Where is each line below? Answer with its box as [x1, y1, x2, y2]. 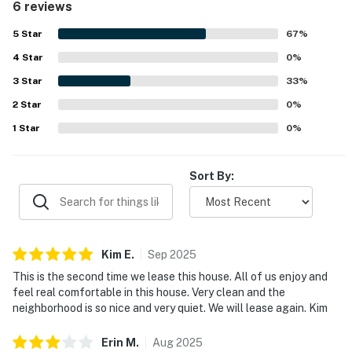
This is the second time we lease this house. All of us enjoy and [13, 269, 328, 283]
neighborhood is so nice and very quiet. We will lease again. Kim [13, 301, 328, 314]
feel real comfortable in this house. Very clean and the [13, 285, 285, 299]
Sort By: [189, 169, 234, 182]
